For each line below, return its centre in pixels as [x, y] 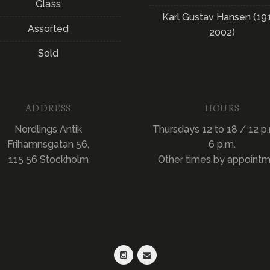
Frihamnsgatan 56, [48, 144]
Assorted [48, 28]
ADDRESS [48, 108]
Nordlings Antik [48, 129]
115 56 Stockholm [48, 159]
